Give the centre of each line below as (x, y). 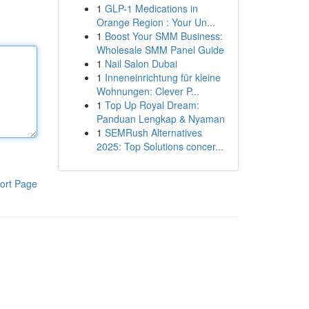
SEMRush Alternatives (153, 132)
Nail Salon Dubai (141, 63)
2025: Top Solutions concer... (160, 146)
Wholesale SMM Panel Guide (160, 50)
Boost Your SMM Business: (163, 36)
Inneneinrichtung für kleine (162, 77)
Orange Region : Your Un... (156, 22)
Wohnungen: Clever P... (148, 91)
